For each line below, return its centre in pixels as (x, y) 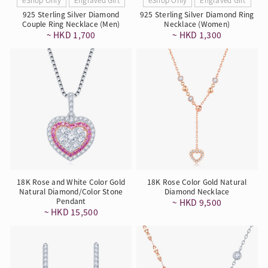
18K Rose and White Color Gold (71, 181)
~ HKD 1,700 (71, 35)
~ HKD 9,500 (197, 202)
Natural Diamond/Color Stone (71, 191)
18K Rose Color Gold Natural (197, 181)
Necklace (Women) (197, 24)
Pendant (71, 200)
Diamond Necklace (197, 191)
